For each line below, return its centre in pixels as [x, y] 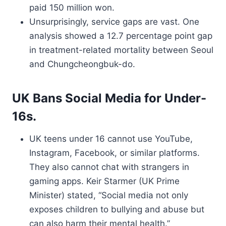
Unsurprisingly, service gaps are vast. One [114, 22]
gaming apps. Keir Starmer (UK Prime [104, 181]
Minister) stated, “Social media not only [109, 195]
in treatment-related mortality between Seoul [121, 50]
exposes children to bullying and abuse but [117, 209]
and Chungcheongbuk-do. [82, 64]
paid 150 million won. [72, 8]
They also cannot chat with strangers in [109, 167]
